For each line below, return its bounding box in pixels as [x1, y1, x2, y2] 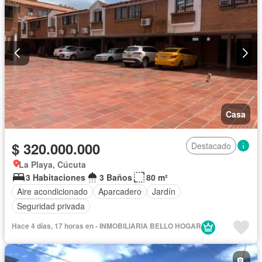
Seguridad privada [17, 200, 85, 212]
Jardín [152, 185, 175, 198]
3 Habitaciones [26, 171, 85, 183]
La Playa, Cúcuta [19, 158, 86, 170]
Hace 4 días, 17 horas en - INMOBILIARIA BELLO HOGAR [12, 220, 201, 231]
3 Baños [99, 171, 132, 183]
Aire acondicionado [17, 185, 88, 198]
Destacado [191, 139, 231, 151]
